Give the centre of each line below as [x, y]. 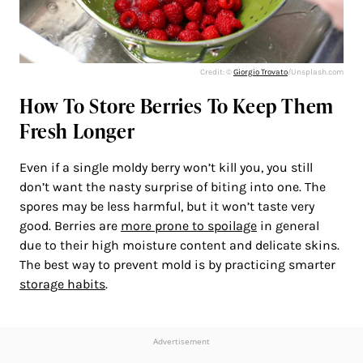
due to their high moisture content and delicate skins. [179, 246]
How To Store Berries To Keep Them [177, 106]
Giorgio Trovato [261, 73]
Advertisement [181, 342]
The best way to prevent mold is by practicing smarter [177, 265]
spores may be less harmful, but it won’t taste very [167, 207]
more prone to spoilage [189, 226]
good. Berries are [70, 226]
